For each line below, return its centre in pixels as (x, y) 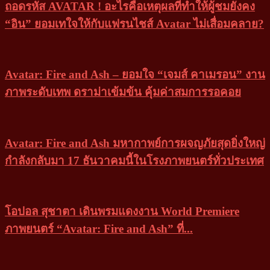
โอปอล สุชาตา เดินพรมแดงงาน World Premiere (122, 212)
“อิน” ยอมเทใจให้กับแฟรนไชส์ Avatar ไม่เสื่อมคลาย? (134, 24)
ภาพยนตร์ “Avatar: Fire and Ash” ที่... (99, 229)
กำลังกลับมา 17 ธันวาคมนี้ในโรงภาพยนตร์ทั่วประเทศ (134, 160)
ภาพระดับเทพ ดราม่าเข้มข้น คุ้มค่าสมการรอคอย (123, 92)
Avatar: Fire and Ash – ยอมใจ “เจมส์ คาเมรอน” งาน (135, 75)
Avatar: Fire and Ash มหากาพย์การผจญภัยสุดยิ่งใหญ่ (135, 143)
